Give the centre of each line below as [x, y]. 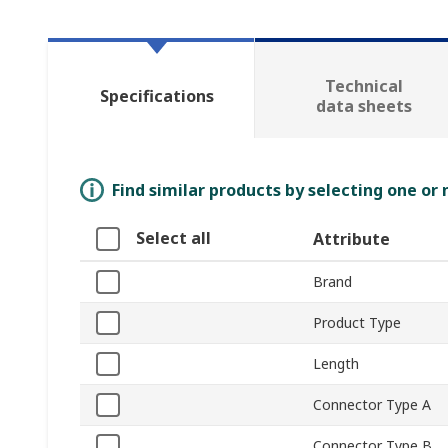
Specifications [156, 96]
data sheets [363, 106]
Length [336, 364]
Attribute [351, 239]
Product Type [357, 323]
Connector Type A [372, 405]
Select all [173, 238]
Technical [363, 86]
